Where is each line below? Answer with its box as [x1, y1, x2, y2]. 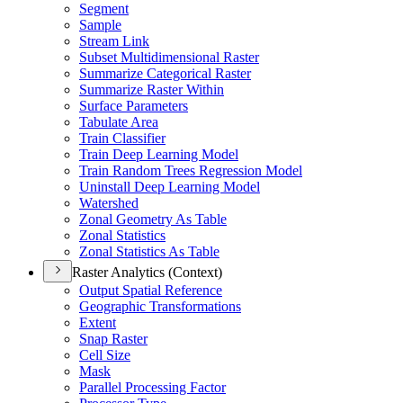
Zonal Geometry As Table [79, 211, 227, 227]
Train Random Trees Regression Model [79, 163, 302, 178]
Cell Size [79, 347, 130, 363]
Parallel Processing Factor [79, 380, 226, 395]
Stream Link [79, 33, 149, 49]
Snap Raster [79, 331, 148, 346]
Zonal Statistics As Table [79, 244, 219, 259]
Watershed [79, 195, 139, 210]
